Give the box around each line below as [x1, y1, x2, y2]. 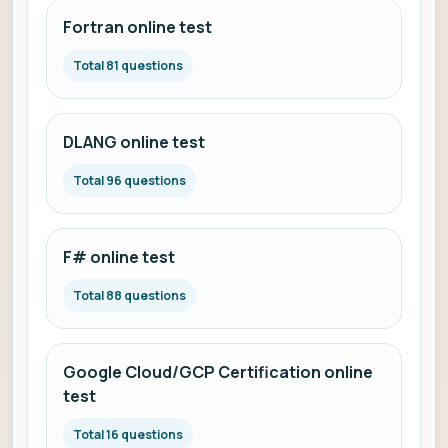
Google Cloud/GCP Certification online [63, 361, 373, 383]
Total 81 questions [73, 57, 183, 74]
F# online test [63, 246, 175, 268]
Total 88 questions [73, 287, 186, 304]
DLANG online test [63, 131, 205, 153]
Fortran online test [63, 16, 212, 38]
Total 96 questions [73, 172, 186, 189]
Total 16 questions [73, 426, 183, 443]
